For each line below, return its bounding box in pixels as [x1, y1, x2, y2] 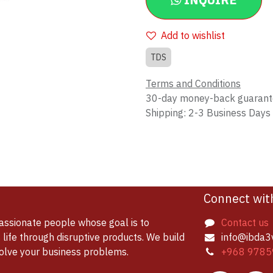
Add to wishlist [161, 29, 225, 43]
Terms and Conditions [146, 77, 241, 91]
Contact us [221, 216, 269, 230]
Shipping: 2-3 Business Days [146, 106, 271, 121]
